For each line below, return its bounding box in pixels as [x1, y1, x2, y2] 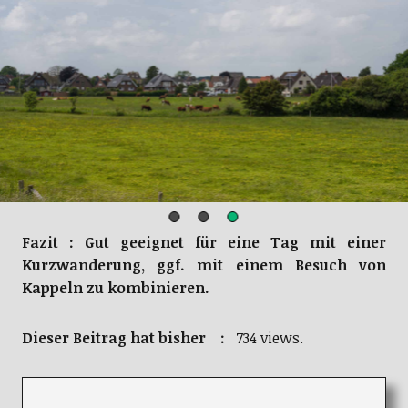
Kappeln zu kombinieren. [21, 278, 209, 299]
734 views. [231, 328, 303, 349]
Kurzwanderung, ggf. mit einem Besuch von [21, 255, 387, 276]
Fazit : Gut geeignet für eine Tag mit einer [21, 232, 387, 253]
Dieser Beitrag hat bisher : [21, 328, 232, 349]
